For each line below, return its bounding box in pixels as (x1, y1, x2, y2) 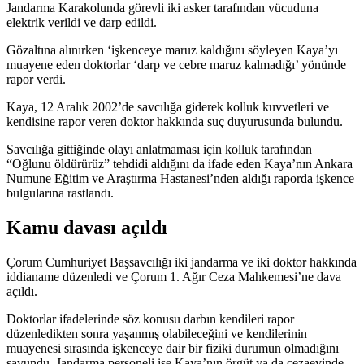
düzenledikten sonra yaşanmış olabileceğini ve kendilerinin (6, 326, 307, 340)
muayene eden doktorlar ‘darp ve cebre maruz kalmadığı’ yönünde (6, 57, 346, 71)
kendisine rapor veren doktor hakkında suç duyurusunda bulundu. (6, 114, 343, 128)
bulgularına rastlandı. (6, 185, 114, 200)
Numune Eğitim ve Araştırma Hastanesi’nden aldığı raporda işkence (6, 171, 354, 185)
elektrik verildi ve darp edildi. (6, 15, 157, 29)
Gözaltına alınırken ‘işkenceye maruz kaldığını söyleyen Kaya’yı (6, 42, 338, 57)
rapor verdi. (6, 71, 66, 86)
